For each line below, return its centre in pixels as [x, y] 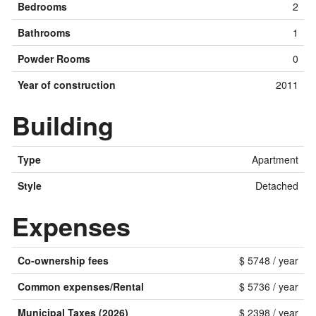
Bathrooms [44, 33]
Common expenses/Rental [81, 287]
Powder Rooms [54, 59]
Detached [277, 186]
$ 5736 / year [269, 287]
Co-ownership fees [63, 261]
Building [63, 125]
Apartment [275, 160]
